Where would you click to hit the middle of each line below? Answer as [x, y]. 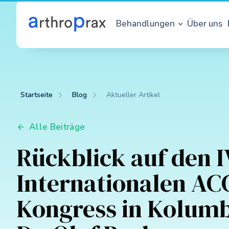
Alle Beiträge [57, 127]
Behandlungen [145, 24]
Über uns [204, 24]
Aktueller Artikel [133, 95]
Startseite [37, 95]
